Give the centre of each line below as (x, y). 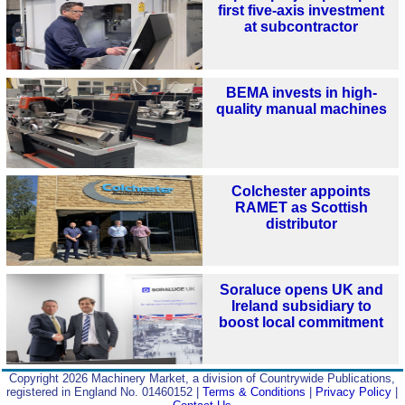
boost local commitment (301, 322)
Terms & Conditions (254, 391)
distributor (301, 224)
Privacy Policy (354, 391)
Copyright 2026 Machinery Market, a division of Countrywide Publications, (202, 378)
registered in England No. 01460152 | (105, 391)
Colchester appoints (301, 192)
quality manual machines (301, 109)
